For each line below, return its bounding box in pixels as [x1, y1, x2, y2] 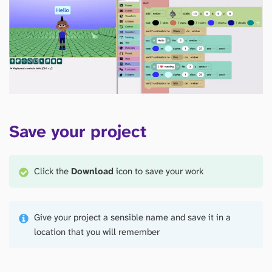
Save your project [9, 120, 147, 143]
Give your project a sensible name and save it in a [34, 211, 231, 224]
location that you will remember [34, 226, 160, 239]
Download [71, 165, 114, 178]
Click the [34, 165, 72, 178]
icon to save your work [114, 165, 204, 178]
